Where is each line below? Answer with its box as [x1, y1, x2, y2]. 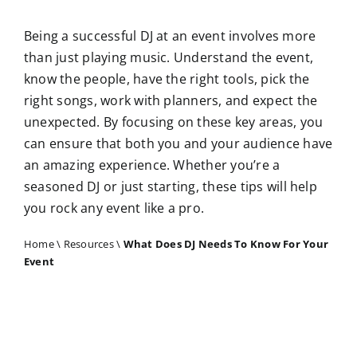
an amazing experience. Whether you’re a [23, 156, 280, 175]
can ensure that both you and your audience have [23, 135, 333, 153]
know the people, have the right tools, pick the [23, 70, 310, 88]
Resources [63, 237, 114, 252]
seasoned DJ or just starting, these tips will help [23, 178, 317, 196]
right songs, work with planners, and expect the [23, 92, 318, 110]
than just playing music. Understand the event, [23, 49, 314, 67]
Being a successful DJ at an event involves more [23, 27, 316, 45]
